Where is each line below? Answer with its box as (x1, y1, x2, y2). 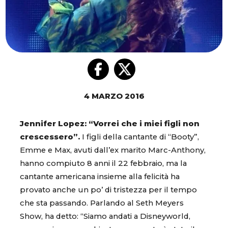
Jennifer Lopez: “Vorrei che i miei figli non (20, 119, 199, 129)
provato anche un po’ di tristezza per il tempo (20, 185, 197, 195)
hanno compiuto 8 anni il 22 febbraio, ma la (20, 159, 187, 168)
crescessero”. (20, 132, 80, 142)
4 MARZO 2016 (83, 92, 145, 101)
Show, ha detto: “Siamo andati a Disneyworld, (20, 212, 190, 221)
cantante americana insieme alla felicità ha (20, 172, 180, 182)
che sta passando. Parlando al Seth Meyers (20, 198, 184, 208)
